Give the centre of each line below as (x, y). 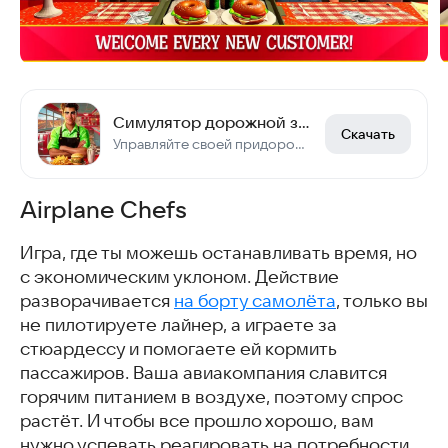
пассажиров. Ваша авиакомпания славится (203, 373)
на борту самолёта (255, 301)
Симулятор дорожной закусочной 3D (304, 122)
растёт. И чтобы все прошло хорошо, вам (197, 421)
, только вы (382, 301)
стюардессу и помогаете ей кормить (178, 349)
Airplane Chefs (103, 210)
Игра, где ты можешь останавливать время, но (218, 253)
